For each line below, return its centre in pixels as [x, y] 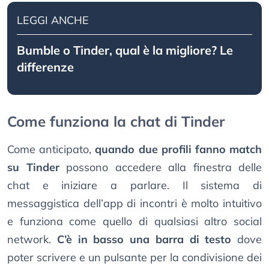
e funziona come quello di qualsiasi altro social [134, 222]
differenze [45, 67]
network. [32, 240]
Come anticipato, [51, 150]
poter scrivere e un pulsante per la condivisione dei [134, 258]
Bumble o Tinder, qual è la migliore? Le [125, 50]
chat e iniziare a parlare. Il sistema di [134, 186]
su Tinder [33, 168]
